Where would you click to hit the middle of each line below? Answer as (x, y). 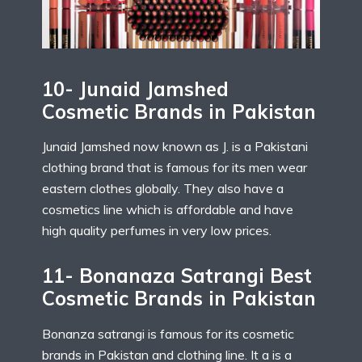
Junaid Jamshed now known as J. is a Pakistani (175, 147)
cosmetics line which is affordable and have (168, 210)
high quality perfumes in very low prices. (157, 231)
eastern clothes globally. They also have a (163, 189)
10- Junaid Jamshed (135, 88)
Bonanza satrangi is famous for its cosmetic (168, 333)
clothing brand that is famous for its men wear (175, 168)
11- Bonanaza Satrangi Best (177, 276)
